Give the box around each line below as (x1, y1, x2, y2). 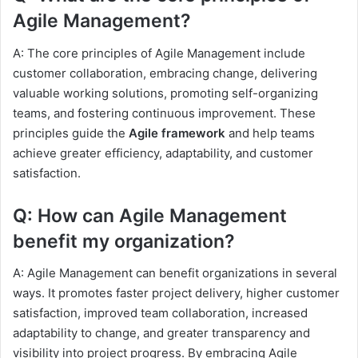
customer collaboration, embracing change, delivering (13, 65, 317, 81)
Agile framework (129, 125, 225, 141)
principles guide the (13, 125, 129, 141)
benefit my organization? (13, 229, 235, 253)
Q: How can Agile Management (13, 204, 287, 227)
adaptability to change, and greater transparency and (13, 325, 310, 341)
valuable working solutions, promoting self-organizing (13, 85, 318, 101)
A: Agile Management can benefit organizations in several (13, 265, 337, 281)
